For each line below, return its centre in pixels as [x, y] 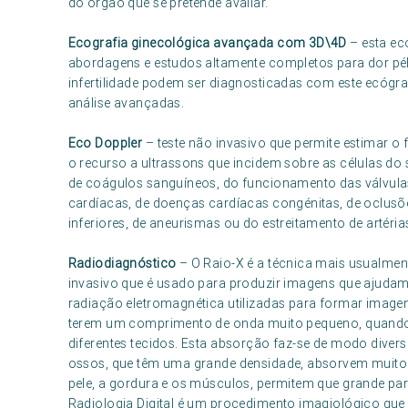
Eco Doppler [105, 143]
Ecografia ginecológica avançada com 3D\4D [207, 43]
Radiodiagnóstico [122, 263]
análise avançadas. [126, 103]
